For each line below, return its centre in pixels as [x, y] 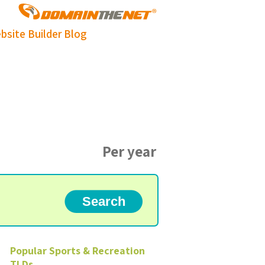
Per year [129, 151]
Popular [30, 251]
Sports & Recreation [97, 251]
